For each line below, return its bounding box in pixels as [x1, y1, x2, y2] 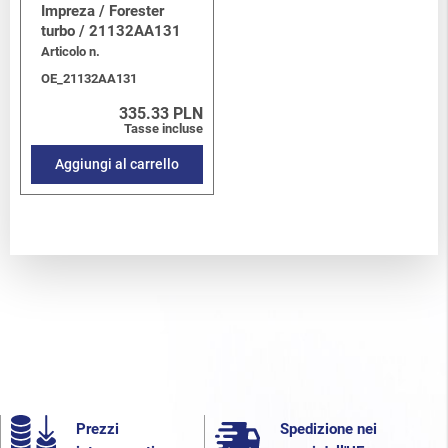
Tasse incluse [124, 121, 203, 137]
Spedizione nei [280, 419, 377, 438]
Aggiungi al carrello [55, 156, 179, 173]
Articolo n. [41, 44, 100, 60]
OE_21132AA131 [41, 71, 137, 87]
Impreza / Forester [41, 2, 164, 21]
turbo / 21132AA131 [41, 22, 181, 41]
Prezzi [76, 419, 119, 438]
